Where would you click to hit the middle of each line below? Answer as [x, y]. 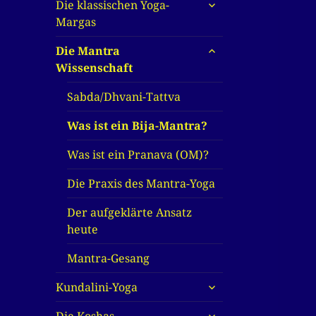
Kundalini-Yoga [97, 287]
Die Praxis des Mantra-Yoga [141, 184]
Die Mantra [88, 51]
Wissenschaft [95, 68]
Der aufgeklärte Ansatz [130, 213]
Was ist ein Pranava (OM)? [138, 155]
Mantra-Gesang [109, 259]
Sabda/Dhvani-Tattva [124, 97]
